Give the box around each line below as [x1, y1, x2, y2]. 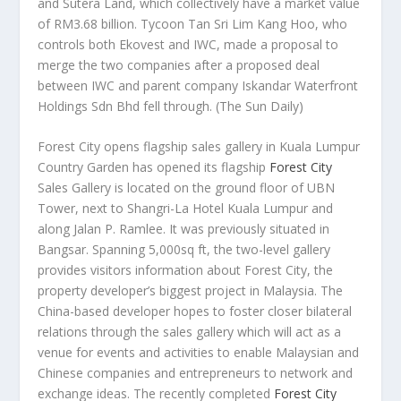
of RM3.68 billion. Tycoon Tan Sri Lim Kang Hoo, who [38, 14, 348, 32]
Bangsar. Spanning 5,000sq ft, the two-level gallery [38, 241, 331, 259]
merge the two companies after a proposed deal [38, 55, 320, 73]
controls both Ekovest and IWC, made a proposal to [38, 35, 339, 53]
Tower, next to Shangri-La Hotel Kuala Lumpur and [38, 200, 334, 218]
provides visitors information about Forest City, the [38, 261, 334, 279]
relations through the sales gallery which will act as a [38, 323, 342, 341]
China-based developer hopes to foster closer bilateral [38, 303, 353, 320]
